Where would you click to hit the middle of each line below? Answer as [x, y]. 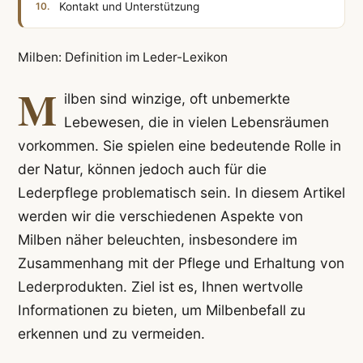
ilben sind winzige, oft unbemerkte [177, 99]
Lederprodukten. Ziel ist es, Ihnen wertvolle [160, 287]
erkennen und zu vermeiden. [111, 334]
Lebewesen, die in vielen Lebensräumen [196, 122]
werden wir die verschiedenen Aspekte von [160, 216]
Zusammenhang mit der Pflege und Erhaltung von [181, 263]
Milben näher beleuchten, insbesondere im [157, 240]
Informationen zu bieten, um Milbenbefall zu [161, 310]
